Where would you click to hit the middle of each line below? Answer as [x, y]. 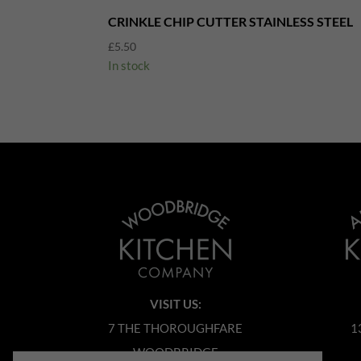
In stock [129, 65]
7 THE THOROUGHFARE [176, 328]
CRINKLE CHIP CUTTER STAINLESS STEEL [231, 21]
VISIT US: [175, 304]
